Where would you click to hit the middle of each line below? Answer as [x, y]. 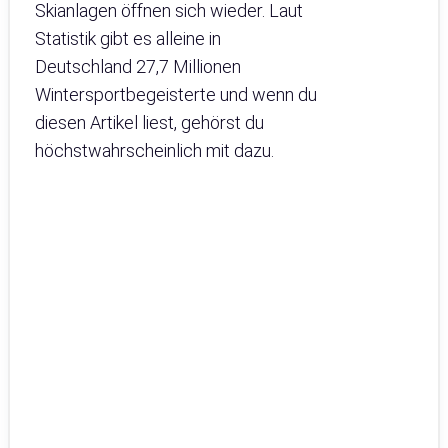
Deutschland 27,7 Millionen [138, 67]
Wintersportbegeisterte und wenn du [176, 95]
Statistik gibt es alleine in [128, 39]
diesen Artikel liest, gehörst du [149, 123]
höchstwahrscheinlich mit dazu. [154, 151]
